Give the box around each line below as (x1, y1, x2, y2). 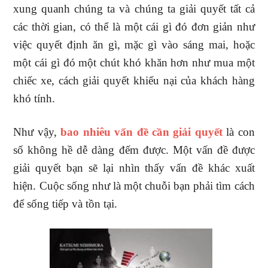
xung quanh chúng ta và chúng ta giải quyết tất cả (13, 2, 255, 15)
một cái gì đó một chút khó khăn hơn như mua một (13, 56, 255, 69)
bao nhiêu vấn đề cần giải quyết (60, 126, 223, 138)
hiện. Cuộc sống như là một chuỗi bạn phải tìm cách (13, 179, 255, 192)
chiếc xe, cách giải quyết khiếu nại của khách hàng (13, 74, 255, 87)
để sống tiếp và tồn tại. (13, 197, 118, 210)
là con (226, 126, 255, 138)
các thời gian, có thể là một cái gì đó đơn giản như (13, 20, 255, 33)
